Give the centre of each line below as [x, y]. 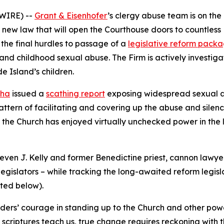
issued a [28, 94]
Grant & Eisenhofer [71, 16]
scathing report [75, 94]
